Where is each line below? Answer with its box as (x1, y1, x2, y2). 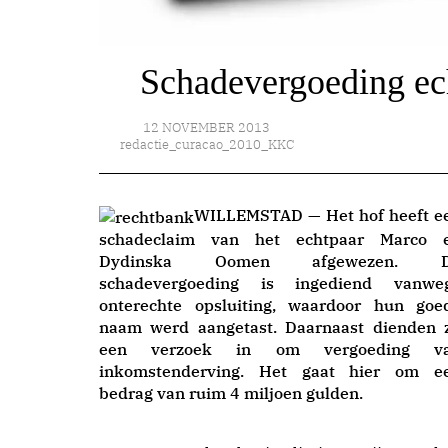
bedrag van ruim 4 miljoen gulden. (99, 382, 363, 403)
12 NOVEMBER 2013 (143, 119, 271, 136)
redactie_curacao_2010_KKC (119, 136, 294, 153)
